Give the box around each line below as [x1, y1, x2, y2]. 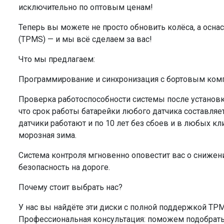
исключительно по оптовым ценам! [18, 2, 153, 12]
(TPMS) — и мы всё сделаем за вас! [18, 34, 152, 44]
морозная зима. [18, 130, 76, 140]
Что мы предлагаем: [18, 54, 95, 64]
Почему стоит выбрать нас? [18, 182, 122, 192]
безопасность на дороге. [18, 162, 110, 172]
